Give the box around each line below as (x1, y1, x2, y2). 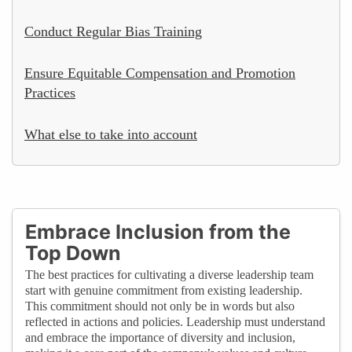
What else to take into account (24, 126, 197, 142)
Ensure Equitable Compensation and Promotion (24, 64, 295, 81)
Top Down (25, 240, 121, 265)
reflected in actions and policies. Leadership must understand (25, 314, 325, 328)
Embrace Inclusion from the (25, 219, 291, 244)
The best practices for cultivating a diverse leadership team (25, 267, 313, 281)
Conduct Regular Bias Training (24, 23, 202, 39)
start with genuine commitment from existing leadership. (25, 283, 302, 297)
